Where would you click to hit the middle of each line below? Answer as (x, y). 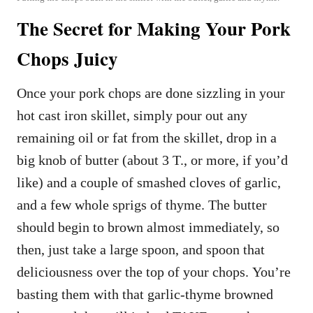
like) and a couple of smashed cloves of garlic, (149, 182)
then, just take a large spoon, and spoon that (141, 249)
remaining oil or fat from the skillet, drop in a (147, 137)
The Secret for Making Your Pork (154, 28)
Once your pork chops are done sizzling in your (151, 93)
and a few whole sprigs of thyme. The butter (142, 204)
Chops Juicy (67, 58)
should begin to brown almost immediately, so (148, 227)
